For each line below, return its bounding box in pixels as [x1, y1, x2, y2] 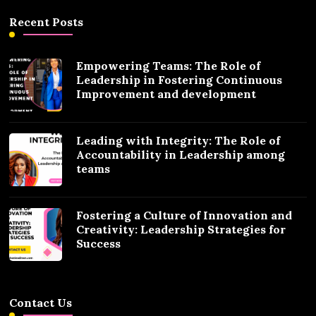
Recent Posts [9, 14, 84, 29]
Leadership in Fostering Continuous [76, 72, 283, 87]
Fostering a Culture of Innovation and [76, 207, 293, 222]
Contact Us [9, 295, 73, 310]
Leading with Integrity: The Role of [76, 133, 281, 147]
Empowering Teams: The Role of [76, 58, 261, 73]
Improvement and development [76, 86, 257, 101]
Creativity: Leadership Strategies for [76, 221, 286, 236]
